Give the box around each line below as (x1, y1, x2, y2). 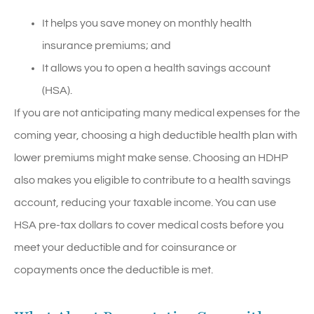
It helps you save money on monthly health (42, 17, 252, 29)
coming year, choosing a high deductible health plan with (14, 129, 297, 141)
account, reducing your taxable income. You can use (14, 196, 276, 208)
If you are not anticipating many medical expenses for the (14, 107, 300, 118)
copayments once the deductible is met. (14, 264, 213, 275)
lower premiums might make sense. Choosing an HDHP (14, 151, 288, 163)
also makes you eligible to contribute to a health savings (14, 174, 291, 186)
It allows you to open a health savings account (42, 62, 271, 74)
